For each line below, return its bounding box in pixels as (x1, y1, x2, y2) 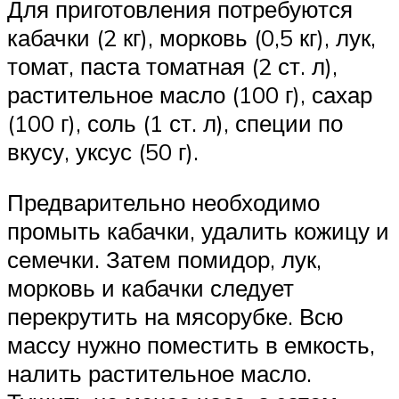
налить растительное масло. (7, 359, 312, 388)
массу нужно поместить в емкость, (7, 330, 375, 360)
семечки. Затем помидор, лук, (7, 245, 322, 274)
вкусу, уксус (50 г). (7, 136, 199, 166)
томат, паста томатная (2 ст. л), (7, 51, 338, 80)
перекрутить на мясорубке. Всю (7, 302, 344, 331)
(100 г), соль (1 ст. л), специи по (7, 108, 343, 137)
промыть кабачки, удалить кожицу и (7, 216, 389, 246)
